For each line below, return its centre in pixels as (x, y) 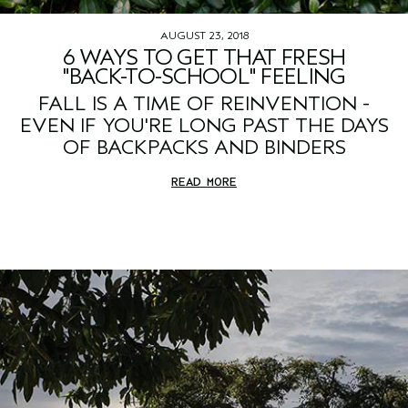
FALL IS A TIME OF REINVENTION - (204, 104)
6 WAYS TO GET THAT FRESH (204, 58)
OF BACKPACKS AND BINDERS (204, 148)
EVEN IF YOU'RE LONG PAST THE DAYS (204, 126)
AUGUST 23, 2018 (204, 36)
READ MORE (204, 182)
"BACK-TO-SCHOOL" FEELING (204, 77)
